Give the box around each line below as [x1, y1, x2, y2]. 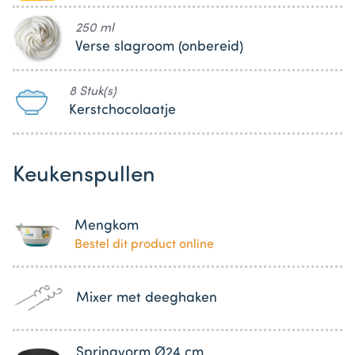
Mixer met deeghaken [76, 292, 217, 306]
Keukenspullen [13, 165, 155, 188]
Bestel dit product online [74, 239, 214, 252]
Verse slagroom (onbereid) [75, 40, 244, 55]
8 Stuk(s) [69, 86, 117, 99]
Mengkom [74, 219, 139, 234]
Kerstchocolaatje [69, 104, 177, 118]
